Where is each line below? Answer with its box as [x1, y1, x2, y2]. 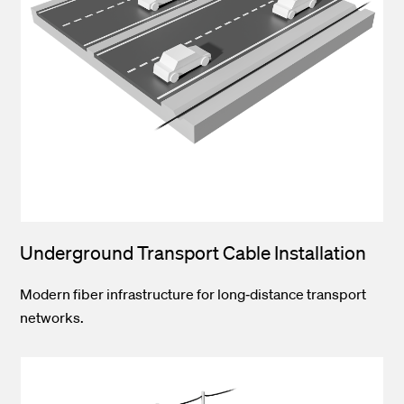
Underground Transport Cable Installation [20, 241, 367, 265]
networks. [20, 308, 85, 327]
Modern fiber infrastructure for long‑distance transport [20, 285, 367, 304]
